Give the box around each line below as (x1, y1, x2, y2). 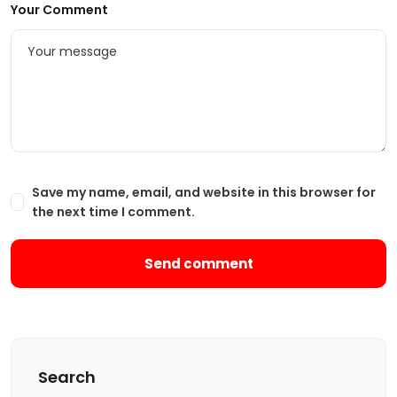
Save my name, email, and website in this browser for (31, 183, 376, 201)
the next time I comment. (31, 203, 195, 221)
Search (38, 366, 96, 388)
